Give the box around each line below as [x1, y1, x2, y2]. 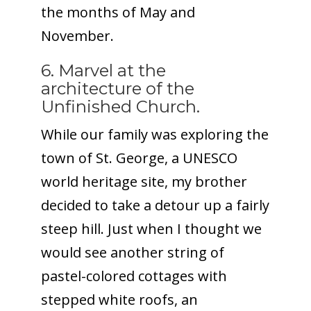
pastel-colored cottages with [40, 266, 227, 285]
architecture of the [40, 78, 194, 99]
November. [40, 26, 114, 45]
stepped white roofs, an [40, 289, 198, 309]
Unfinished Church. [40, 96, 200, 117]
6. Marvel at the [40, 60, 166, 81]
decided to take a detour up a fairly [40, 195, 269, 215]
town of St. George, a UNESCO [40, 148, 237, 167]
